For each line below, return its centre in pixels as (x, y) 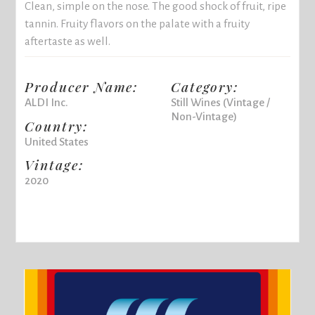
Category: (205, 86)
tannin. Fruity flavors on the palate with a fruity (137, 23)
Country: (57, 126)
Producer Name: (82, 86)
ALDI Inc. (47, 102)
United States (57, 141)
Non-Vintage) (204, 116)
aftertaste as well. (68, 41)
